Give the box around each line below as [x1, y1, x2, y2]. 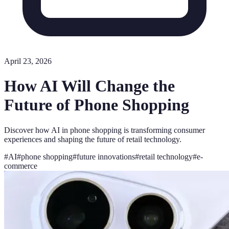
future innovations [77, 152, 135, 161]
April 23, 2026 [4, 57, 52, 65]
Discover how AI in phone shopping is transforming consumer [4, 125, 205, 134]
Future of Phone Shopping [4, 96, 189, 114]
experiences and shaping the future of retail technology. [4, 134, 181, 144]
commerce [4, 161, 37, 170]
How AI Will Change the [4, 77, 175, 96]
